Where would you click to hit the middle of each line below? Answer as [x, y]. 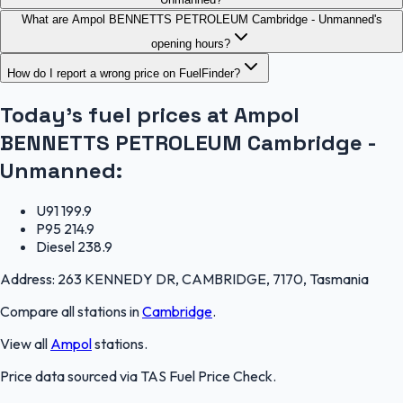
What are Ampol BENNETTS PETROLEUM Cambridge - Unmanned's [201, 19]
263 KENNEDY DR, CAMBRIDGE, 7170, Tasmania [213, 279]
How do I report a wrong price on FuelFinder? [124, 73]
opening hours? [191, 43]
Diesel [55, 247]
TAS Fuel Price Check [206, 376]
